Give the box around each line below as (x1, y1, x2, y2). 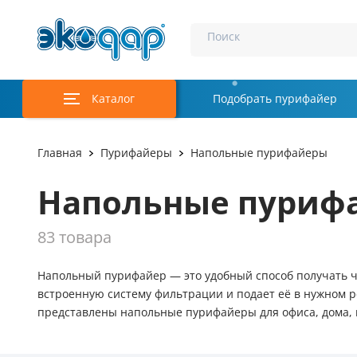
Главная (37, 147, 82, 159)
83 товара (37, 228, 112, 247)
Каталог (92, 92, 135, 105)
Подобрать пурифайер (213, 92, 337, 105)
